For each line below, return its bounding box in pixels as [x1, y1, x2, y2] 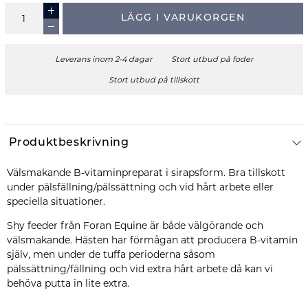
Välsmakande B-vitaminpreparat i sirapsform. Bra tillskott [6, 166, 285, 179]
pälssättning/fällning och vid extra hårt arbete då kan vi [6, 263, 273, 276]
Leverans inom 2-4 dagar [55, 54, 152, 64]
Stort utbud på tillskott [109, 74, 199, 85]
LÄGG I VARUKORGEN [120, 13, 245, 24]
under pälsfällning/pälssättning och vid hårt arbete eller [6, 181, 274, 194]
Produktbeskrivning [8, 137, 129, 149]
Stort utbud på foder [171, 54, 253, 64]
